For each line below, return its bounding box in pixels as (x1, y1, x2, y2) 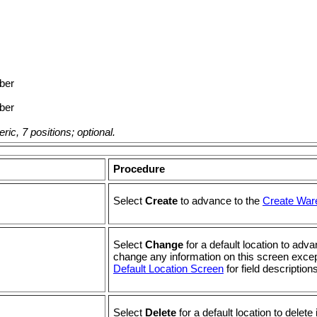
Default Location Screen (113, 263, 224, 275)
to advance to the (178, 195, 263, 207)
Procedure (113, 163, 165, 175)
